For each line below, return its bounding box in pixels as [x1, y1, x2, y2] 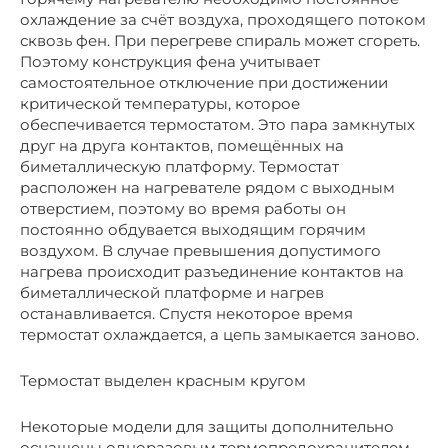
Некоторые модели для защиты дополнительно [20, 416, 394, 436]
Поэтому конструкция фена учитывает [20, 51, 320, 71]
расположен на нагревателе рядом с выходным [20, 177, 395, 197]
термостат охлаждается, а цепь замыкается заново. [20, 324, 419, 344]
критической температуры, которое [20, 93, 300, 113]
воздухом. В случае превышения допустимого [20, 240, 381, 260]
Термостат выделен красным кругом [20, 370, 306, 390]
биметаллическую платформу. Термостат [20, 156, 339, 176]
